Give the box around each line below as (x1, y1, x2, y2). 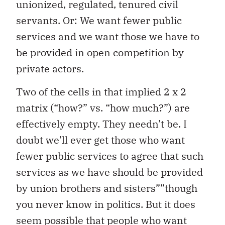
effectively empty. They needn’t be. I (16, 117, 187, 131)
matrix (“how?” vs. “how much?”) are (16, 101, 190, 115)
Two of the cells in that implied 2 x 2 (16, 85, 186, 99)
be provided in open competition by (16, 45, 184, 59)
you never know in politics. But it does (16, 197, 195, 211)
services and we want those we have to (16, 29, 199, 43)
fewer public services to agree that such (16, 149, 203, 163)
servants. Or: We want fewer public (16, 13, 182, 27)
